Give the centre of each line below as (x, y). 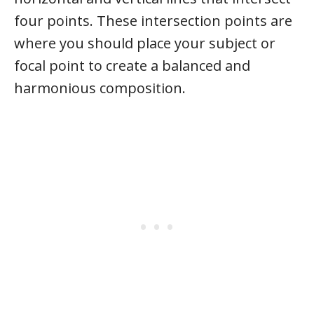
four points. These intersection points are (153, 21)
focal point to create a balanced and (132, 66)
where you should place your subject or (145, 43)
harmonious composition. (100, 88)
